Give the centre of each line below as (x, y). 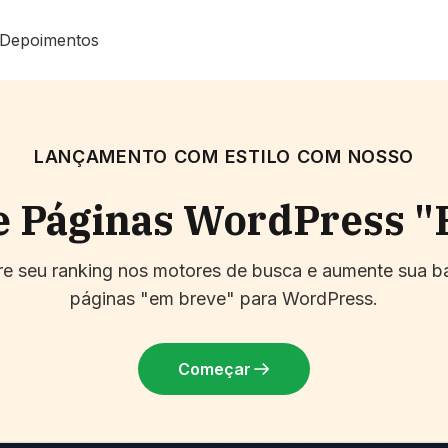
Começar (214, 368)
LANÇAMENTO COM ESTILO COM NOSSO (224, 156)
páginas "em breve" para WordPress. (224, 298)
